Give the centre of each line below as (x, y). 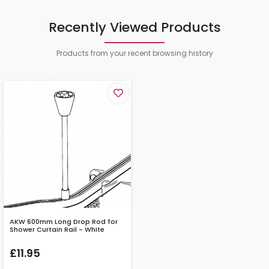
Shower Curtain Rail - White (57, 230)
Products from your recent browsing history (134, 53)
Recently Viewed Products (134, 28)
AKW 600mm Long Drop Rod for (64, 222)
